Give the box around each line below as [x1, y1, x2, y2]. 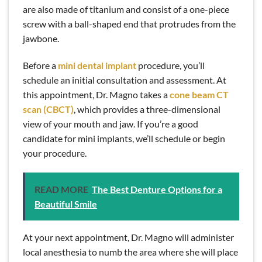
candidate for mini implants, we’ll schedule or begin [23, 132, 225, 144]
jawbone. [23, 33, 59, 44]
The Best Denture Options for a [92, 183, 222, 195]
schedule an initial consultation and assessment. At [23, 74, 226, 85]
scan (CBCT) [23, 103, 74, 115]
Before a [23, 59, 58, 71]
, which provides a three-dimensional [74, 103, 220, 115]
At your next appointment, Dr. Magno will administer [23, 231, 234, 243]
